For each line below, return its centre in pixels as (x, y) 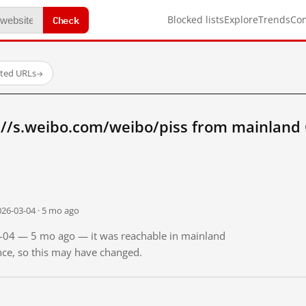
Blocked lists (196, 19)
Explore (241, 19)
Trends (274, 19)
